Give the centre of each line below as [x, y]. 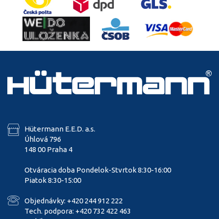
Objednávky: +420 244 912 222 [74, 201]
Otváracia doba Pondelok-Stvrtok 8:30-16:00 [98, 170]
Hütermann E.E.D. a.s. [60, 129]
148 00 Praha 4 [48, 150]
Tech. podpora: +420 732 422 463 [78, 211]
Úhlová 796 [43, 139]
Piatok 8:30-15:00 [53, 180]
